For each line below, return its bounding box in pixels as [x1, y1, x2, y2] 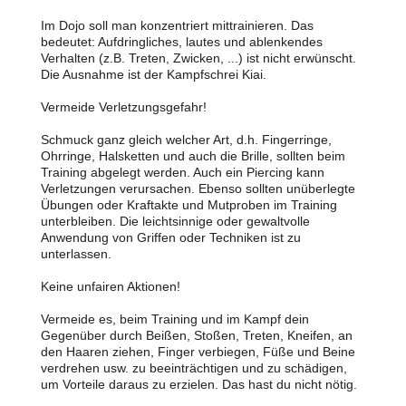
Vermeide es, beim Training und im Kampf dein [41, 312, 309, 326]
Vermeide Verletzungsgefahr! [41, 100, 210, 114]
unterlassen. [41, 246, 115, 261]
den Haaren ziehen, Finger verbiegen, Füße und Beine [41, 344, 355, 359]
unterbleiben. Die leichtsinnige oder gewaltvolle [41, 214, 310, 228]
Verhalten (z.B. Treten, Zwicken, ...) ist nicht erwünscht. [41, 51, 356, 65]
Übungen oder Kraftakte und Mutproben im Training [41, 198, 337, 212]
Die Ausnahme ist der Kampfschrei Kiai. [41, 67, 266, 82]
